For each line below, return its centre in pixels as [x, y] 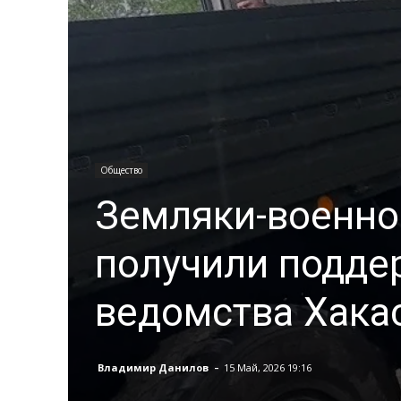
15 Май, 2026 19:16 [268, 368]
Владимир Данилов [153, 367]
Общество [121, 171]
